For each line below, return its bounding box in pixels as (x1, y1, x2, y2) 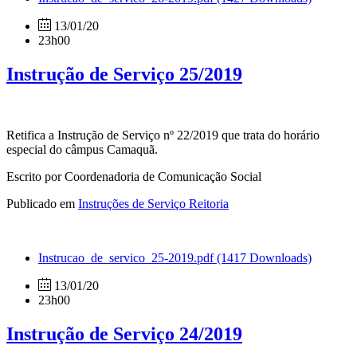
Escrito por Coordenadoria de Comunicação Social (6, 169, 261, 183)
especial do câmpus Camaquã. (6, 142, 158, 156)
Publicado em (6, 196, 78, 210)
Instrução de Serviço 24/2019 (6, 323, 242, 344)
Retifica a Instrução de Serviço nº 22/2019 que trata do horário (6, 127, 320, 142)
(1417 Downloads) (217, 250, 312, 265)
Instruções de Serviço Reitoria (78, 196, 229, 210)
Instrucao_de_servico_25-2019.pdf (38, 250, 217, 265)
